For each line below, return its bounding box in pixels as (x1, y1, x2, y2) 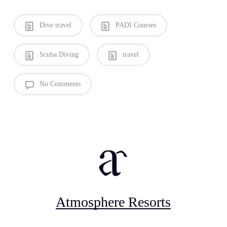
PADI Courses (113, 21, 156, 29)
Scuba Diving (37, 50, 79, 58)
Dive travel (37, 21, 71, 29)
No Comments (37, 80, 81, 88)
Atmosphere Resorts (56, 194, 171, 210)
